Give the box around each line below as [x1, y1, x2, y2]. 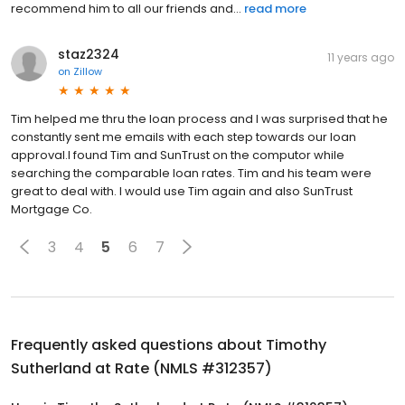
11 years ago [327, 50, 394, 66]
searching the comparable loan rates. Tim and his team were [11, 165, 372, 183]
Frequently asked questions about [11, 334, 266, 356]
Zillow [73, 64, 102, 80]
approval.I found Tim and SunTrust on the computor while [11, 146, 344, 165]
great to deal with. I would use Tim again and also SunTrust [11, 183, 353, 201]
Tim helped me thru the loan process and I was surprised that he [11, 110, 388, 128]
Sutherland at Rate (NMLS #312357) [11, 358, 272, 380]
